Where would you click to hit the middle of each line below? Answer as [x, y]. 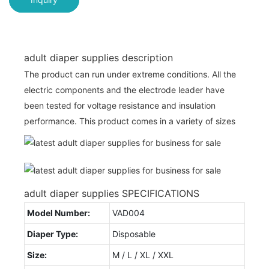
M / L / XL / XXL [143, 255]
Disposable [134, 234]
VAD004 [128, 213]
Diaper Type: [53, 234]
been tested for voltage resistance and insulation [120, 105]
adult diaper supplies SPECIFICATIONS [112, 193]
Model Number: [59, 213]
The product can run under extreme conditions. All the [130, 74]
